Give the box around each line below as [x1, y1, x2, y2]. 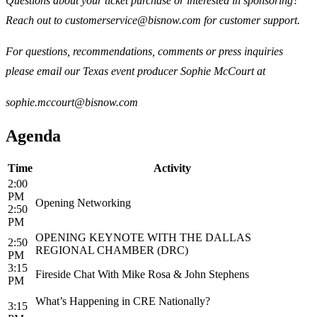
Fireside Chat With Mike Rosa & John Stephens [35, 268, 249, 281]
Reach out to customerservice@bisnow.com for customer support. [6, 14, 303, 27]
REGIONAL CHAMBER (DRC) [35, 244, 188, 257]
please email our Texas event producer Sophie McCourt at [6, 65, 268, 78]
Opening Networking [35, 197, 131, 209]
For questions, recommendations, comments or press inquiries [6, 45, 283, 58]
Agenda [6, 127, 61, 146]
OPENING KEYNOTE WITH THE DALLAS [35, 231, 251, 244]
